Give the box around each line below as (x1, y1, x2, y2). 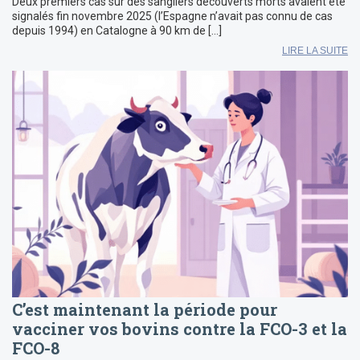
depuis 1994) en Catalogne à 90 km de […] (12, 23, 222, 37)
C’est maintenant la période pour (12, 298, 277, 320)
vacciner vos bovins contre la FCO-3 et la (12, 317, 347, 339)
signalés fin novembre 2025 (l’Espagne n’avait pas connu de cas (12, 9, 333, 22)
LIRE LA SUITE (282, 44, 348, 56)
